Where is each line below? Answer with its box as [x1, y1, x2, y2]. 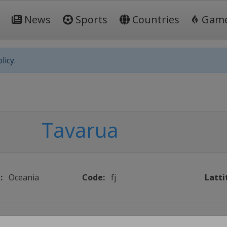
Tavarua [41, 116, 119, 144]
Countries [130, 13, 179, 26]
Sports [73, 13, 107, 26]
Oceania [8, 172, 39, 183]
